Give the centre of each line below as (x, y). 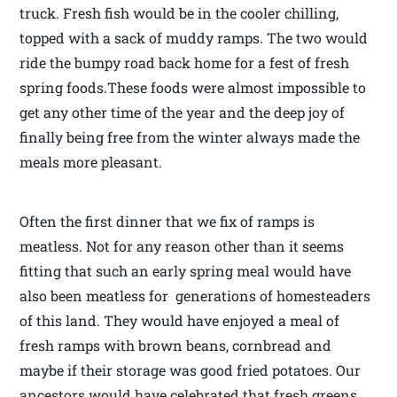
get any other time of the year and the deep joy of (183, 112)
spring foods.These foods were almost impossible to (193, 87)
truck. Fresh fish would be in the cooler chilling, (179, 12)
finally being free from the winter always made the (190, 136)
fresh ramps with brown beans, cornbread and (176, 345)
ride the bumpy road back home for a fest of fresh (185, 62)
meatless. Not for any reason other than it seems (182, 245)
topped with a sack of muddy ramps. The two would (194, 37)
